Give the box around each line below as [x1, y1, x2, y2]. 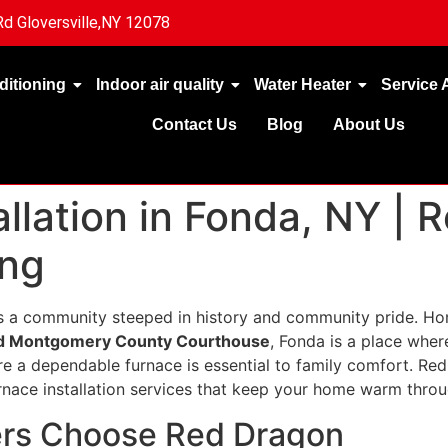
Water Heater [253, 76, 351, 93]
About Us [333, 116, 406, 133]
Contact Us [152, 116, 238, 133]
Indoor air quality [95, 76, 224, 93]
